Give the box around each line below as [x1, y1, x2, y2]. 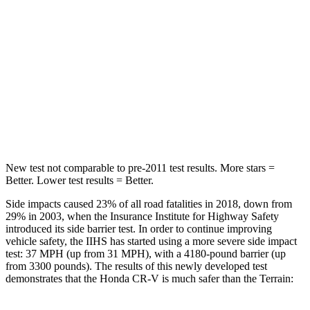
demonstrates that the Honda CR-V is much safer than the [6, 272, 259, 284]
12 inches [155, 86, 192, 96]
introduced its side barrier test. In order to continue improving [6, 222, 272, 235]
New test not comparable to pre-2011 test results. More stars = [6, 161, 275, 174]
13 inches [207, 86, 243, 96]
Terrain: [259, 272, 293, 284]
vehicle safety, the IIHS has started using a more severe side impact [6, 235, 297, 247]
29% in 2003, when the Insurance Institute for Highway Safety [6, 210, 279, 222]
